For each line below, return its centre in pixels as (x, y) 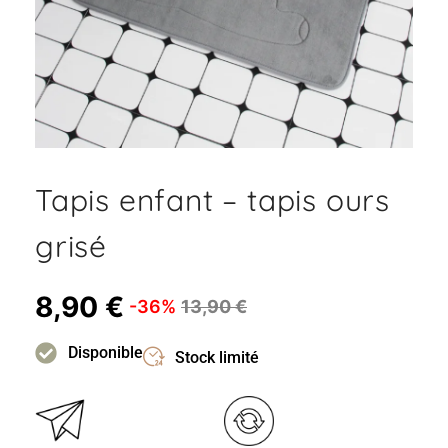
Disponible (105, 352)
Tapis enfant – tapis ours (212, 199)
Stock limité (217, 357)
